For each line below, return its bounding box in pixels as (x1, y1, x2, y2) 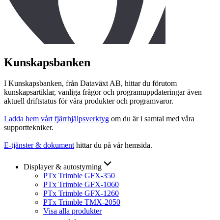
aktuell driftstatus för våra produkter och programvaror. (4, 96, 173, 105)
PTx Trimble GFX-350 (43, 171, 115, 180)
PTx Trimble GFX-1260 (43, 189, 119, 197)
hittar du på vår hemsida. (74, 140, 152, 149)
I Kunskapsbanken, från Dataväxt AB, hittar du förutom (4, 79, 177, 87)
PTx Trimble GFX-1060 (43, 180, 119, 189)
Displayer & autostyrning (24, 162, 102, 171)
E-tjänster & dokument (4, 140, 74, 149)
